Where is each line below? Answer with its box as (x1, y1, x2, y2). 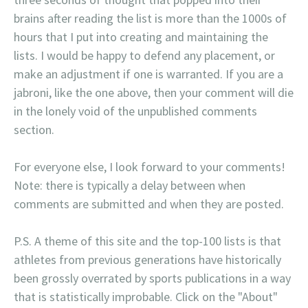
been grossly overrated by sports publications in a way (14, 270, 291, 287)
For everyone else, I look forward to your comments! (14, 159, 285, 175)
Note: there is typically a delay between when (14, 177, 245, 194)
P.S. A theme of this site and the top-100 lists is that (14, 233, 281, 250)
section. (14, 122, 54, 138)
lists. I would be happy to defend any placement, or (14, 47, 275, 64)
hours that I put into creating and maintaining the (14, 29, 268, 45)
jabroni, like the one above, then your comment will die (14, 85, 294, 101)
